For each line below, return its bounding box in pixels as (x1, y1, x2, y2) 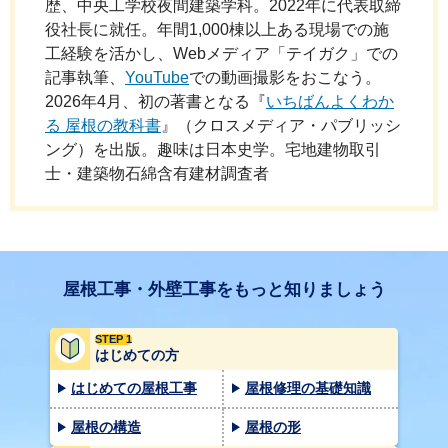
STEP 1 (95, 332, 132, 345)
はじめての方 (95, 346, 179, 363)
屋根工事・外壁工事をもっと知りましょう (62, 279, 386, 299)
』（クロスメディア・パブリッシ (161, 116, 401, 134)
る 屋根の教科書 (45, 116, 161, 134)
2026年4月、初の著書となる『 (45, 92, 266, 110)
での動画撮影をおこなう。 (189, 68, 381, 86)
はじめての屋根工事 (71, 379, 197, 396)
